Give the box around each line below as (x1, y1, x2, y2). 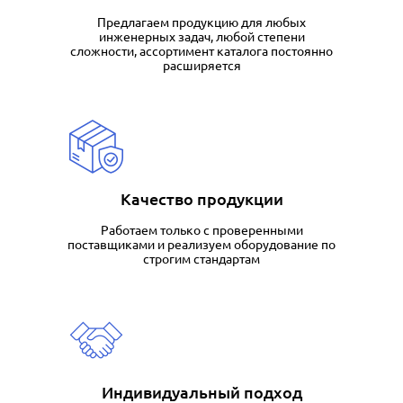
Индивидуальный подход (101, 383, 302, 401)
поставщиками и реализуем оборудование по (67, 237, 336, 252)
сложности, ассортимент (70, 44, 217, 58)
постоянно (268, 44, 333, 58)
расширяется (162, 58, 241, 73)
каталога (217, 44, 268, 58)
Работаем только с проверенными (100, 223, 303, 237)
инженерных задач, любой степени (98, 30, 305, 44)
